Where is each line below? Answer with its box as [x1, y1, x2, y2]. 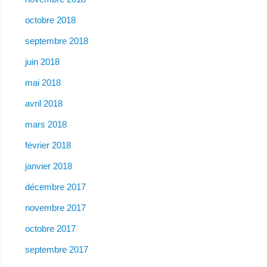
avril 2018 [24, 98, 63, 108]
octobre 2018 [24, 14, 76, 25]
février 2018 [24, 139, 71, 150]
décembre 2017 [24, 181, 86, 192]
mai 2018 [24, 77, 61, 88]
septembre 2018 [24, 35, 88, 46]
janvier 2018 [24, 160, 72, 171]
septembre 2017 [24, 244, 88, 254]
